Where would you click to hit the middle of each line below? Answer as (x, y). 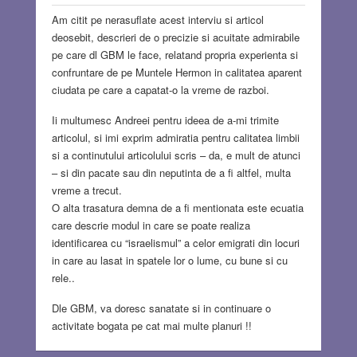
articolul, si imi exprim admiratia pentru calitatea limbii (175, 138)
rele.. (63, 278)
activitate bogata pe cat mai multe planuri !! (151, 326)
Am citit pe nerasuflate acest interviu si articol (157, 20)
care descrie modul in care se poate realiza (151, 226)
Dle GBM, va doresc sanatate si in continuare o (161, 308)
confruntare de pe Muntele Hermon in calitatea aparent (177, 73)
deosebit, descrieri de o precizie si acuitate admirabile (175, 37)
